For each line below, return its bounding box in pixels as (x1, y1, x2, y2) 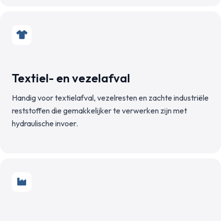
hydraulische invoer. (12, 118, 78, 128)
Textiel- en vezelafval (12, 71, 130, 85)
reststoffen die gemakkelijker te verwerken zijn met (12, 106, 187, 115)
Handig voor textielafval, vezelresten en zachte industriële (12, 93, 209, 103)
